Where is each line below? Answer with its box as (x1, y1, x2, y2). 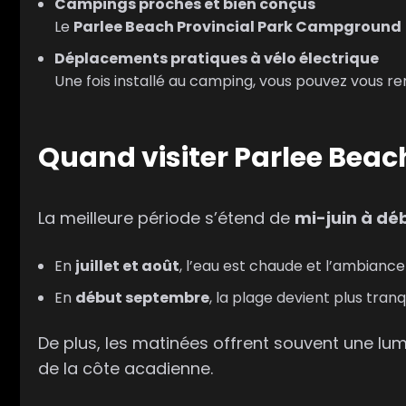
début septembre (75, 286, 209, 308)
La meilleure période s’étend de (38, 207, 295, 230)
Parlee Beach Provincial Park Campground (73, 16, 401, 38)
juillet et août (75, 255, 179, 276)
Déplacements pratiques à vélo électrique (54, 48, 379, 70)
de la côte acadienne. (38, 356, 213, 380)
